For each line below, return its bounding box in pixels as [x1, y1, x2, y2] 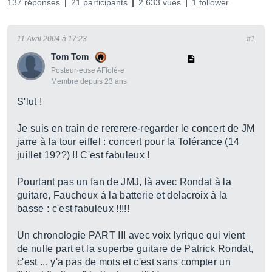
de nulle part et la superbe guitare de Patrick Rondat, [17, 243, 254, 254]
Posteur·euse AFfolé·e [51, 66, 124, 75]
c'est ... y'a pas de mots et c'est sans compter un [17, 257, 231, 267]
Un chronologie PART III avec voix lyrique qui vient [17, 230, 245, 240]
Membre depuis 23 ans [51, 77, 127, 86]
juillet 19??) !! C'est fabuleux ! [17, 150, 150, 160]
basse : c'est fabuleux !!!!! [17, 203, 129, 214]
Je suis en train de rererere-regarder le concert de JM [17, 123, 255, 134]
